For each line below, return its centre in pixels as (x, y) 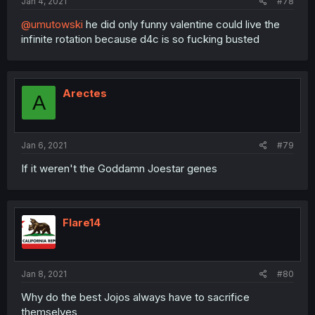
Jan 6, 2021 (44, 145)
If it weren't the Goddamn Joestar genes (119, 168)
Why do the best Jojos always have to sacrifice (135, 297)
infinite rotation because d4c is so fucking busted (140, 39)
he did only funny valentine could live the (181, 24)
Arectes (85, 93)
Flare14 (82, 222)
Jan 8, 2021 (44, 274)
